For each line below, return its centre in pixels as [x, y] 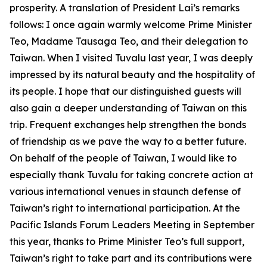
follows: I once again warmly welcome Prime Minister [131, 24]
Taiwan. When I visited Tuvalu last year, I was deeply [131, 58]
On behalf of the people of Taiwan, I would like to [123, 158]
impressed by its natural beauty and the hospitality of [132, 74]
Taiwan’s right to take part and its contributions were [131, 258]
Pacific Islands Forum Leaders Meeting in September [132, 225]
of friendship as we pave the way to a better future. [128, 141]
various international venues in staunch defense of [125, 191]
